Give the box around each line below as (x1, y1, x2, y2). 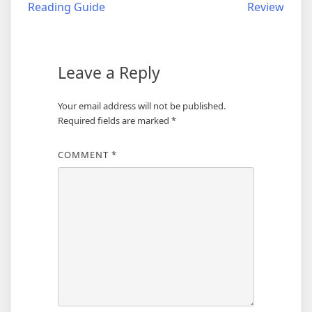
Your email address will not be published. (57, 100, 226, 113)
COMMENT (57, 148, 111, 162)
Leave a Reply (57, 61, 160, 84)
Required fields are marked (57, 114, 171, 127)
